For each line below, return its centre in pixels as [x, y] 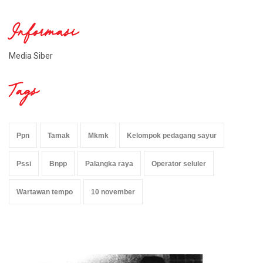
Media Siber [31, 55]
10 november [113, 192]
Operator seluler [179, 163]
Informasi [43, 34]
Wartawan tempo [45, 192]
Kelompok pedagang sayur [172, 135]
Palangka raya [109, 163]
